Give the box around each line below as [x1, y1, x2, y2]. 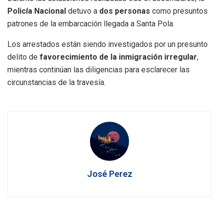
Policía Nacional [7, 6, 66, 16]
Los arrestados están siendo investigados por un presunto [7, 39, 208, 49]
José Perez [87, 168, 132, 179]
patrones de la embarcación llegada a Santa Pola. [7, 19, 175, 28]
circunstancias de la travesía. [7, 77, 106, 87]
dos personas [99, 6, 150, 16]
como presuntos [150, 6, 208, 16]
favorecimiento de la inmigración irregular [40, 52, 197, 62]
